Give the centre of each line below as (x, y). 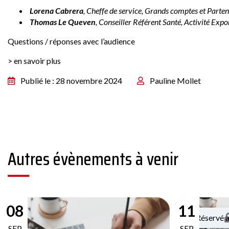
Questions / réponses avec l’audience (71, 41)
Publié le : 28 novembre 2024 (71, 81)
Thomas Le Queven (63, 22)
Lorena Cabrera (56, 10)
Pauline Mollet (175, 81)
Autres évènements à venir (93, 159)
